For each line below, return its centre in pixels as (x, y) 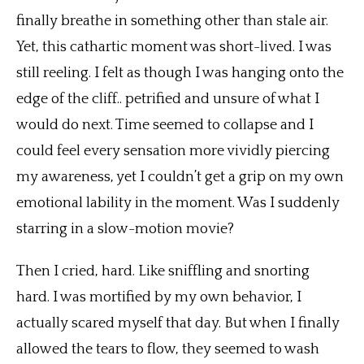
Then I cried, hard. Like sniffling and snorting (163, 272)
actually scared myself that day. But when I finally (178, 324)
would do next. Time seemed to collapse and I (165, 126)
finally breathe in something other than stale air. (172, 22)
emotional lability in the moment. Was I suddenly (178, 204)
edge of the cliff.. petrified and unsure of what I (168, 100)
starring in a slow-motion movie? (125, 230)
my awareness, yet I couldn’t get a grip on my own (180, 178)
